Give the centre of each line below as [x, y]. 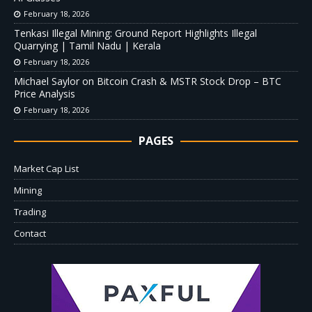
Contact [30, 233]
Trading [30, 211]
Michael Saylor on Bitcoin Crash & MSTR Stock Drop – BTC [148, 81]
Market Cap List [46, 168]
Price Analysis [45, 93]
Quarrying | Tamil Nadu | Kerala [87, 45]
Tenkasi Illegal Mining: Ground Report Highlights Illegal [135, 33]
